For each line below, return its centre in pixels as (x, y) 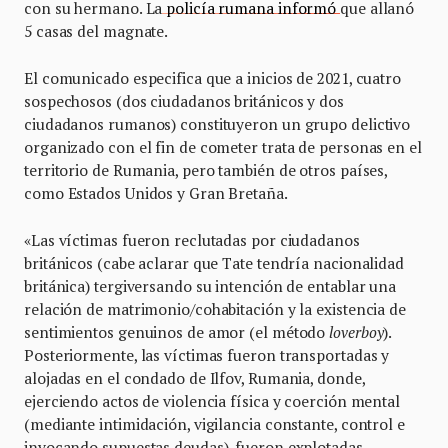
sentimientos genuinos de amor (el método (177, 332)
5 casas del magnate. (96, 31)
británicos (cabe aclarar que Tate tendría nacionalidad (214, 263)
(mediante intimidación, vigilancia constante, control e (214, 424)
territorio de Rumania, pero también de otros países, (206, 170)
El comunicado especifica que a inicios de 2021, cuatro (212, 78)
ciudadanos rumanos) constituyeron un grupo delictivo (217, 124)
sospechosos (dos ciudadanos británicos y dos (184, 101)
